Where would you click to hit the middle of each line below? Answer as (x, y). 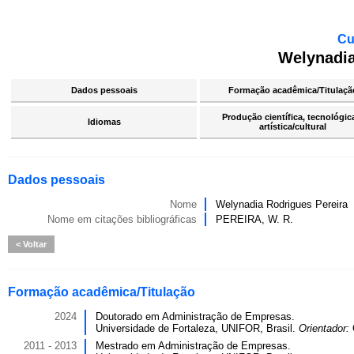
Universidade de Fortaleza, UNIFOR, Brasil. (197, 328)
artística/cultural (293, 126)
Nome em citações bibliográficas (122, 219)
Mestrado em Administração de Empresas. (193, 346)
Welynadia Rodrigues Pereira (282, 204)
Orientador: (326, 328)
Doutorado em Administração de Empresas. (195, 316)
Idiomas (104, 122)
